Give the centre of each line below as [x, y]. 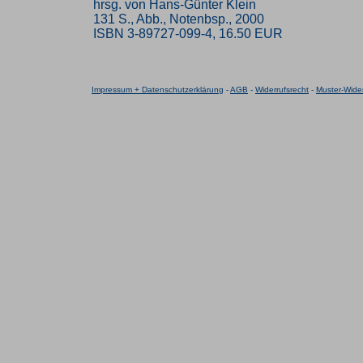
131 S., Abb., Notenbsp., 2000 [179, 19]
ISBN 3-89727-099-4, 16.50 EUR [188, 34]
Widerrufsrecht [282, 90]
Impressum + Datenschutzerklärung [158, 90]
